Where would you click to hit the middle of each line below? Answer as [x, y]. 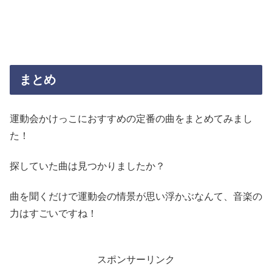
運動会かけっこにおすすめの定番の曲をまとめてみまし [131, 118]
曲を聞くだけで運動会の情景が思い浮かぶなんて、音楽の [136, 197]
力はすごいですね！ [53, 214]
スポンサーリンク [136, 260]
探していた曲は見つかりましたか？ [87, 166]
